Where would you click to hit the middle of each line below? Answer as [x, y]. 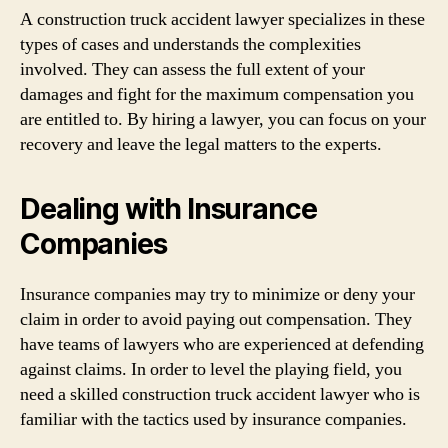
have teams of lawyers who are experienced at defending [222, 344]
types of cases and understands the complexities [190, 44]
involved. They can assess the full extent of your [192, 69]
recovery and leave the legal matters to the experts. [201, 144]
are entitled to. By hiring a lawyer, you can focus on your [223, 119]
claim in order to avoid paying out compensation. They [216, 319]
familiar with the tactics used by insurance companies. [213, 419]
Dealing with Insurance [168, 208]
